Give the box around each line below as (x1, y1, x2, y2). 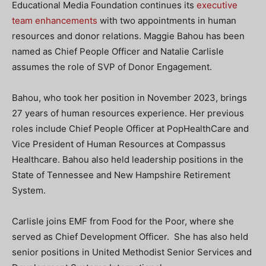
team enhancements (12, 15, 97, 26)
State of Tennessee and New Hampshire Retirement (12, 169, 230, 180)
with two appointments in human (97, 15, 236, 26)
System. (12, 185, 46, 196)
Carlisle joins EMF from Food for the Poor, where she (12, 216, 234, 227)
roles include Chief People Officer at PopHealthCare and (12, 123, 249, 134)
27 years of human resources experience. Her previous (12, 107, 244, 119)
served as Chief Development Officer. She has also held (12, 231, 248, 242)
